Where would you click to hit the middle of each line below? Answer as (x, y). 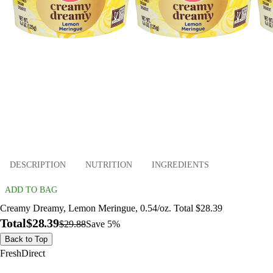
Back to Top (26, 239)
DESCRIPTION (38, 165)
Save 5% (103, 224)
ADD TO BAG (31, 190)
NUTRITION (109, 165)
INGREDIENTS (180, 165)
